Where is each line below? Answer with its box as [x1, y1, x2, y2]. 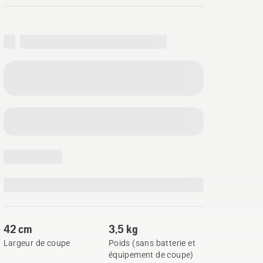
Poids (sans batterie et [108, 238, 195, 248]
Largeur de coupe [4, 238, 70, 248]
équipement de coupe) [108, 250, 194, 259]
